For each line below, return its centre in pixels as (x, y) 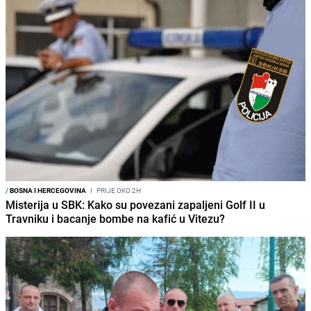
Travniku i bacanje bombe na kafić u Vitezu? (115, 219)
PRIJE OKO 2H (118, 191)
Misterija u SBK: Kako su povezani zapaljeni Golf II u (135, 205)
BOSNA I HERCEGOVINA (47, 191)
